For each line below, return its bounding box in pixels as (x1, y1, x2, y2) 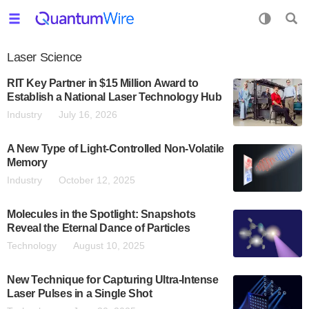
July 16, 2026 (59, 109, 117, 120)
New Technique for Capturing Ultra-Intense (7, 274, 219, 286)
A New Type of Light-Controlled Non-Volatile (7, 143, 224, 154)
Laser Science (7, 50, 82, 64)
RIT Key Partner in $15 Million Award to (7, 77, 199, 89)
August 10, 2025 (73, 240, 145, 251)
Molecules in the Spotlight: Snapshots (7, 208, 196, 220)
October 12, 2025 (59, 175, 135, 186)
